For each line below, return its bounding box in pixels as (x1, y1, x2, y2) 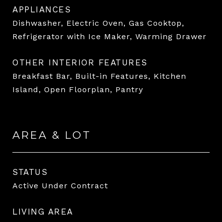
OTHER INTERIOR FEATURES (12, 57, 148, 67)
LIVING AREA (12, 206, 73, 217)
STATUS (12, 166, 48, 177)
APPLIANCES (12, 4, 71, 14)
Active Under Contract (12, 180, 108, 190)
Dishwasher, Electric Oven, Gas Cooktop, (12, 18, 184, 28)
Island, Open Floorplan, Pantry (12, 84, 143, 94)
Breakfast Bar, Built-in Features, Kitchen (12, 71, 186, 81)
